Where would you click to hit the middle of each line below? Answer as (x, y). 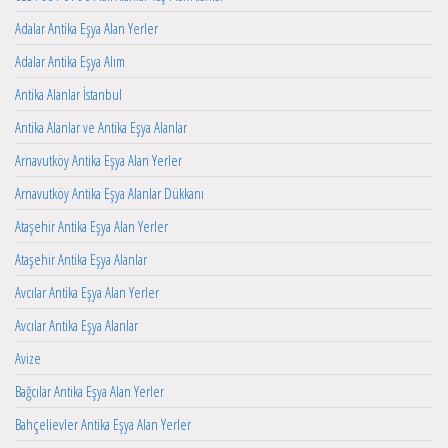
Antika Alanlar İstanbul (68, 94)
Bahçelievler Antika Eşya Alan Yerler (103, 424)
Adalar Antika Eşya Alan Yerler (86, 28)
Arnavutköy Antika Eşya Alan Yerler (98, 160)
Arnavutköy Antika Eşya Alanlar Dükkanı (109, 193)
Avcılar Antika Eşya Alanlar (76, 325)
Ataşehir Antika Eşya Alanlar (81, 259)
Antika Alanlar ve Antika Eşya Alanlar (101, 127)
